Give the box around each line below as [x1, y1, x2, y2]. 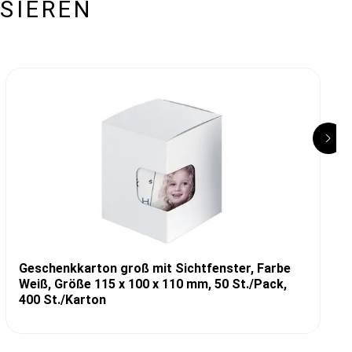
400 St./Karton [18, 291, 106, 307]
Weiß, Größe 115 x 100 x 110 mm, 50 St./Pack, [18, 276, 287, 291]
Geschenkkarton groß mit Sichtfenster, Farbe [18, 260, 291, 276]
